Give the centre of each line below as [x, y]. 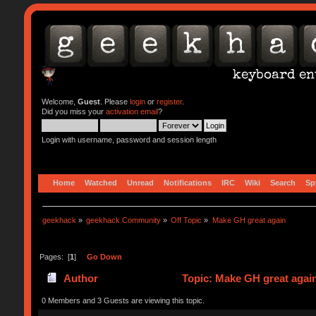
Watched [101, 182]
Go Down [104, 256]
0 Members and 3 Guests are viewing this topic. [123, 300]
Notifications [187, 182]
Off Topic [187, 220]
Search [282, 182]
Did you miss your [73, 111]
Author [81, 279]
